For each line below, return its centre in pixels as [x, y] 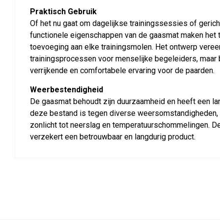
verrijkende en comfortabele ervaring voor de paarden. [122, 71]
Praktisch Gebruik [63, 12]
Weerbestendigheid [67, 90]
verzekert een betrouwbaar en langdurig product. [113, 137]
